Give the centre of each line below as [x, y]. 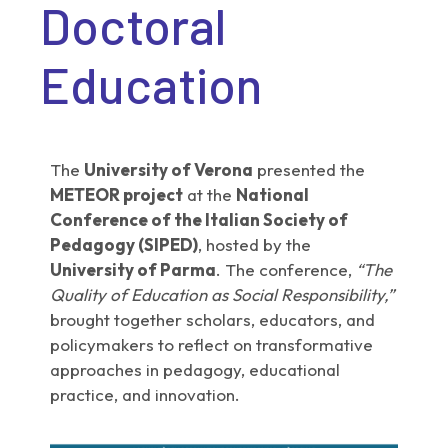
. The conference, [286, 270]
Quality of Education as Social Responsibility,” [222, 295]
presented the [309, 170]
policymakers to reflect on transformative [212, 345]
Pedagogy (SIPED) [124, 245]
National [273, 195]
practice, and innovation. [145, 395]
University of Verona [169, 170]
